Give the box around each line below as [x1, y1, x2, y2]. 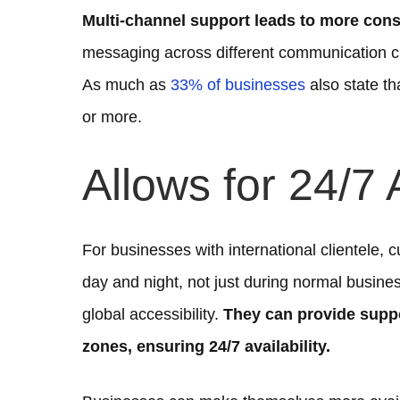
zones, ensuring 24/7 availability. [82, 337, 330, 356]
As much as [82, 76, 171, 95]
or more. [82, 108, 142, 127]
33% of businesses [171, 76, 305, 95]
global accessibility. [82, 305, 223, 324]
